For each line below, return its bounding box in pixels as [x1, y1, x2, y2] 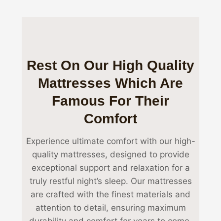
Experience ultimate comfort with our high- [26, 136, 195, 146]
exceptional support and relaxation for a [31, 162, 190, 173]
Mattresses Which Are [38, 75, 183, 91]
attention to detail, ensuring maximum [35, 202, 186, 213]
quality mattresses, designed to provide [32, 149, 189, 159]
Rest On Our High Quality [27, 57, 194, 73]
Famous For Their [52, 93, 169, 109]
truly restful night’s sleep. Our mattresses [29, 176, 192, 186]
